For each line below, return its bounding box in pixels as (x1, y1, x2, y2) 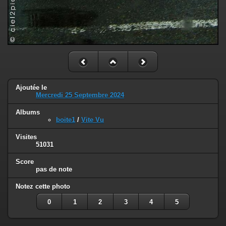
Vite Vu (81, 116, 104, 124)
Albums (16, 108, 40, 116)
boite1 (56, 116, 75, 124)
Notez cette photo (16, 182, 70, 190)
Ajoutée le (16, 83, 47, 91)
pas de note (36, 165, 72, 173)
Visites (16, 133, 37, 141)
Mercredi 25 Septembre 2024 (36, 91, 124, 99)
